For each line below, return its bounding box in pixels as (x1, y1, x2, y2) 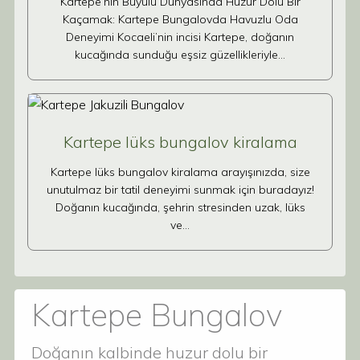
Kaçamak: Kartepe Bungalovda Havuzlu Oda (62, 12, 298, 27)
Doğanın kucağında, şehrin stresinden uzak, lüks (55, 200, 305, 215)
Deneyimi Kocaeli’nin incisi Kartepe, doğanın (66, 30, 294, 44)
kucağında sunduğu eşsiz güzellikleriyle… (75, 47, 285, 62)
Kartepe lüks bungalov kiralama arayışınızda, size (50, 165, 310, 179)
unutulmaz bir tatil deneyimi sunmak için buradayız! (46, 182, 314, 197)
